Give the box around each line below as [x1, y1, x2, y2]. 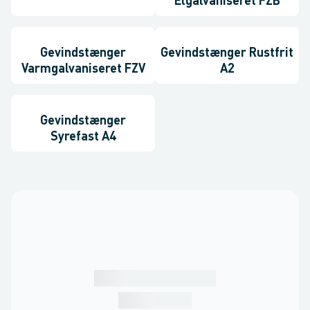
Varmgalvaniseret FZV [21, 63, 145, 75]
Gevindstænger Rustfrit [161, 47, 293, 60]
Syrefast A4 [50, 131, 116, 143]
